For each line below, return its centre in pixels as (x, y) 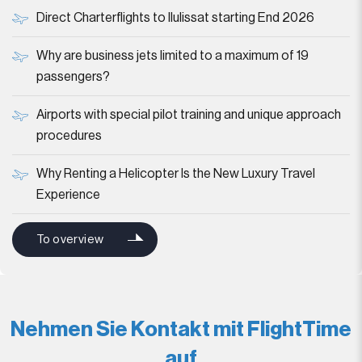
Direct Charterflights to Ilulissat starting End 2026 (175, 18)
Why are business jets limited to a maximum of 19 (173, 56)
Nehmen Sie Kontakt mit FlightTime (181, 330)
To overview (70, 240)
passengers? (73, 77)
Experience (68, 195)
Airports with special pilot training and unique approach (189, 115)
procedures (69, 136)
